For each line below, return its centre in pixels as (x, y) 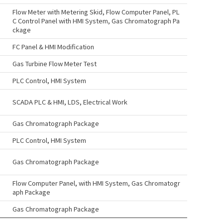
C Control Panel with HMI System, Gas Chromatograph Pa (96, 21)
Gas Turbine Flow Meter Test (55, 63)
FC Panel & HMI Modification (53, 47)
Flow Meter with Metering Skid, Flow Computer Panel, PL (96, 12)
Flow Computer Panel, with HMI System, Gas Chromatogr (96, 183)
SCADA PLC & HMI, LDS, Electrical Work (70, 102)
